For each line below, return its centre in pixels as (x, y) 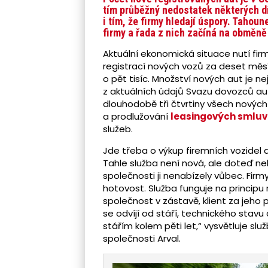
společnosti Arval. (142, 239)
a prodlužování (137, 117)
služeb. (118, 129)
